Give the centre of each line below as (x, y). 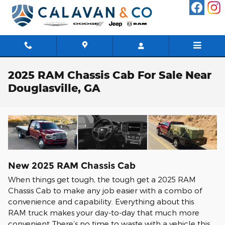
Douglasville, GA (54, 88)
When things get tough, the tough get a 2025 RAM (102, 179)
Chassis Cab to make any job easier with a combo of (105, 190)
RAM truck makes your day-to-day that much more (104, 212)
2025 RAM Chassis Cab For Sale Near (110, 75)
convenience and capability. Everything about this (101, 201)
